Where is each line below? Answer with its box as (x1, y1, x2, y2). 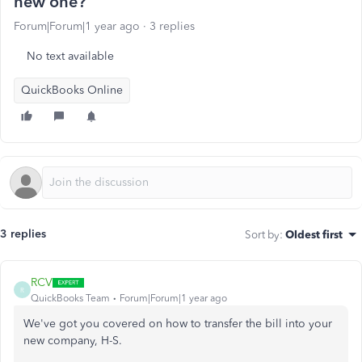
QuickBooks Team (31, 293, 110, 304)
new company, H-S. (23, 334, 122, 347)
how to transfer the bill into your (162, 317, 332, 330)
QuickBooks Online (21, 83, 123, 97)
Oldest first (285, 228, 343, 241)
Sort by (245, 228, 280, 241)
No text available (27, 49, 114, 63)
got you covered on (59, 317, 162, 330)
